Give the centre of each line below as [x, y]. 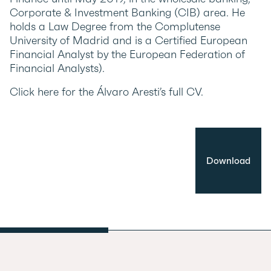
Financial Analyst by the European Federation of [127, 54]
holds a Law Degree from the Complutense [115, 27]
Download [228, 161]
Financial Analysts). [57, 68]
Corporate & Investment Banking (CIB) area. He [127, 13]
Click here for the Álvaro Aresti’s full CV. [106, 92]
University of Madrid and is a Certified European [129, 41]
